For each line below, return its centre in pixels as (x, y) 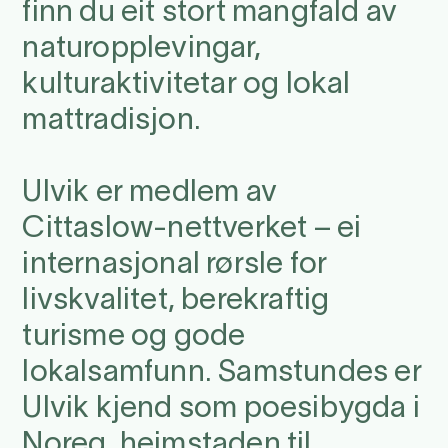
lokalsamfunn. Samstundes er (222, 373)
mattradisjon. (111, 121)
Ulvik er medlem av (149, 193)
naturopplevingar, (141, 49)
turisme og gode (134, 337)
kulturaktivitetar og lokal (186, 85)
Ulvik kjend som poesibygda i (221, 409)
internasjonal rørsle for (175, 265)
